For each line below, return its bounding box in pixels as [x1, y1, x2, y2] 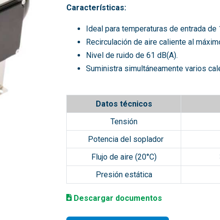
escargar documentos [79, 193, 162, 203]
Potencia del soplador [88, 135, 164, 144]
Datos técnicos [95, 99, 152, 109]
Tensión [110, 117, 137, 127]
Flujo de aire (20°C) [91, 152, 157, 162]
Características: [66, 3, 127, 13]
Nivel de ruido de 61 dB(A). [86, 51, 178, 60]
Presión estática [95, 170, 152, 180]
